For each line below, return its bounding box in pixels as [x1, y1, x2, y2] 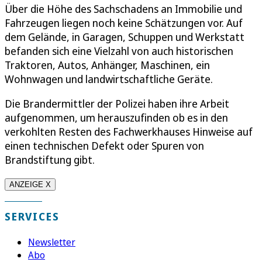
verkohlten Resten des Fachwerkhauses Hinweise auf [5, 124, 253, 139]
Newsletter [28, 235, 75, 249]
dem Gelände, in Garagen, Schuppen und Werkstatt [5, 29, 244, 44]
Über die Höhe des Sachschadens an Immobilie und [5, 1, 242, 16]
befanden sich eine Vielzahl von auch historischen [5, 43, 233, 58]
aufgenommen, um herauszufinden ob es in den [5, 110, 228, 125]
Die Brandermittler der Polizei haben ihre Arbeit [5, 96, 229, 111]
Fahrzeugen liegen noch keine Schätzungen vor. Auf [5, 15, 243, 30]
